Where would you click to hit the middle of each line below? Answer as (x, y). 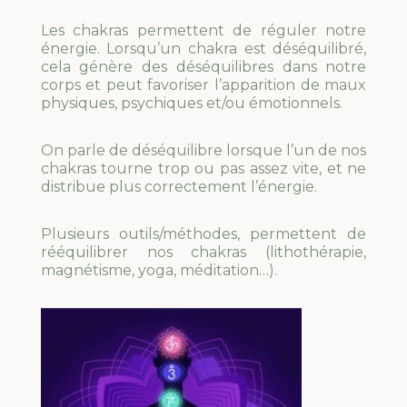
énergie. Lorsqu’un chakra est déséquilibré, (203, 48)
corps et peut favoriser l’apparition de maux (203, 84)
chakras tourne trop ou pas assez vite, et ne (203, 168)
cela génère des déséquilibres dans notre (203, 66)
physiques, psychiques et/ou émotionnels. (191, 103)
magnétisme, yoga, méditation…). (159, 270)
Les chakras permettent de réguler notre (203, 30)
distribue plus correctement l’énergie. (179, 186)
